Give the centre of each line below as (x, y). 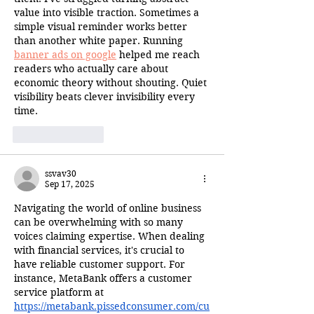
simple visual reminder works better (102, 26)
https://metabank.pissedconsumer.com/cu (112, 306)
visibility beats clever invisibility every (106, 96)
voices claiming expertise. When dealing (111, 236)
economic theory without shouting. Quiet (112, 82)
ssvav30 (61, 173)
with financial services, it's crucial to (101, 250)
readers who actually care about (93, 68)
